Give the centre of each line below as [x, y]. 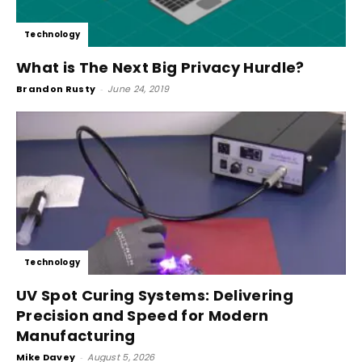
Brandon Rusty [56, 89]
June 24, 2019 [139, 89]
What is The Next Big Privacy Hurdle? [160, 68]
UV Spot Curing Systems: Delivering [155, 295]
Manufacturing [76, 335]
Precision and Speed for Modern [143, 315]
